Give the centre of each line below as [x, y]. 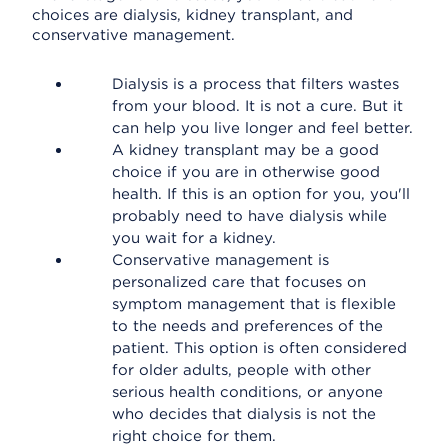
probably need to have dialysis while [249, 216]
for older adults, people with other [241, 370]
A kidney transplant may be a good [245, 150]
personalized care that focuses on [239, 282]
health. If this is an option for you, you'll [261, 194]
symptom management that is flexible [254, 304]
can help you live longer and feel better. [262, 128]
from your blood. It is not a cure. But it [257, 106]
